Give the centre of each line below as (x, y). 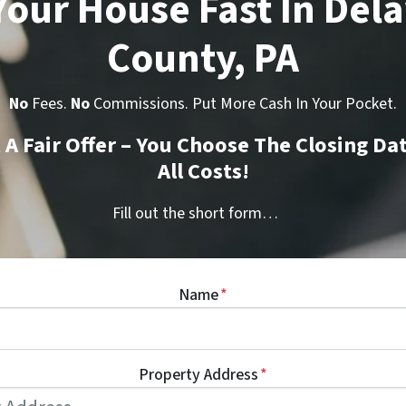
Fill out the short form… (195, 213)
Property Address (198, 374)
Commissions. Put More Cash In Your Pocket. (243, 103)
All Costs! (203, 171)
